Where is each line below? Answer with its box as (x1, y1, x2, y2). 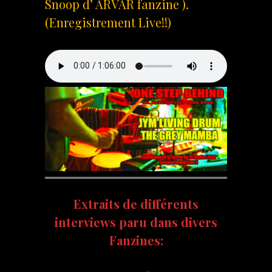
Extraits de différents (73, 195, 199, 212)
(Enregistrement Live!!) (45, 13, 171, 30)
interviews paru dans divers (55, 213, 217, 230)
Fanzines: (109, 231, 163, 248)
